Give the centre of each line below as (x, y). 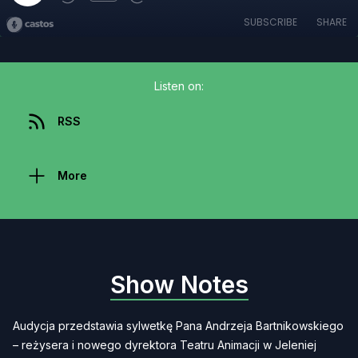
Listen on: (179, 86)
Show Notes (179, 284)
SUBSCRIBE (270, 22)
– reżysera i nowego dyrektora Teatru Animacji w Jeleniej (165, 345)
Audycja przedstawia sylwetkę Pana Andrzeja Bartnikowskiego (178, 326)
